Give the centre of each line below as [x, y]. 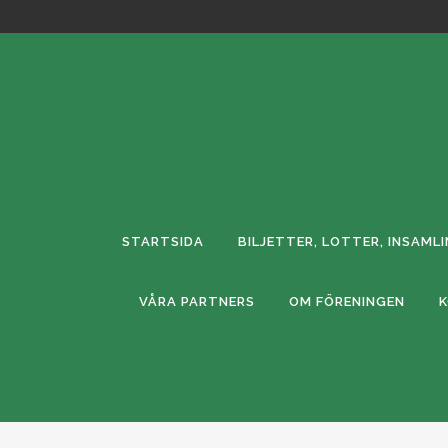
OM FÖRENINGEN [347, 302]
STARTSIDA [163, 242]
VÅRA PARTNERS [197, 302]
